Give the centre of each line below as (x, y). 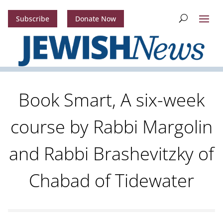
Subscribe (32, 19)
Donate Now (95, 19)
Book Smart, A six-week (111, 100)
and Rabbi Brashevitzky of (111, 154)
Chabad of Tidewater (111, 181)
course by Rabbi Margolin (111, 127)
